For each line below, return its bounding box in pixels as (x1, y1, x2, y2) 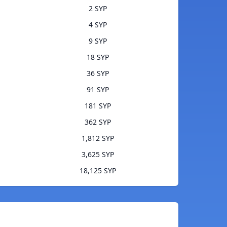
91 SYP (86, 85, 109, 95)
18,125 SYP (79, 166, 116, 176)
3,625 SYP (81, 149, 114, 160)
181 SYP (84, 101, 111, 111)
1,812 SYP (81, 133, 114, 143)
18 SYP (86, 52, 109, 62)
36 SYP (86, 68, 109, 79)
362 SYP (84, 117, 111, 127)
